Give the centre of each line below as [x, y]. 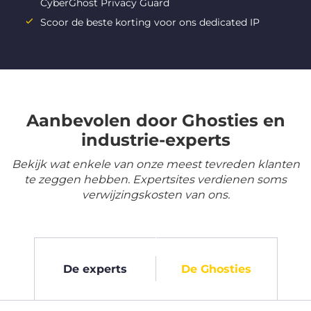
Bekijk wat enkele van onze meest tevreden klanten [155, 165]
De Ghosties [216, 269]
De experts [95, 269]
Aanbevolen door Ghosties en [155, 121]
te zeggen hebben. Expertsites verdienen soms [155, 180]
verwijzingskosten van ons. [155, 195]
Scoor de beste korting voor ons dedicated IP [150, 23]
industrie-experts [155, 140]
